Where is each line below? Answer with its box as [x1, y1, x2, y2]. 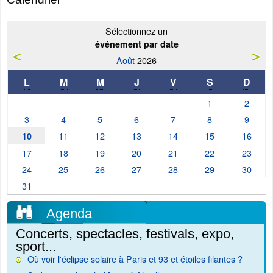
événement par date [94, 38, 179, 50]
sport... [16, 239, 56, 254]
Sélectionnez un [105, 24, 168, 37]
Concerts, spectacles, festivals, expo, [16, 226, 234, 241]
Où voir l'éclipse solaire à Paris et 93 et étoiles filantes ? [27, 252, 243, 265]
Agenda [46, 206, 92, 221]
